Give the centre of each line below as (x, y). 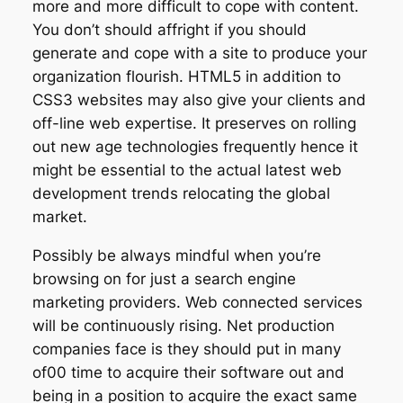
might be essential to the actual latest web (187, 170)
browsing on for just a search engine (164, 278)
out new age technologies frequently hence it (195, 147)
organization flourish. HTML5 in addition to (186, 77)
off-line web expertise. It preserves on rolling (194, 124)
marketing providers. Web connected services (197, 302)
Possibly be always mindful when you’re (176, 255)
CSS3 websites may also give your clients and (199, 100)
